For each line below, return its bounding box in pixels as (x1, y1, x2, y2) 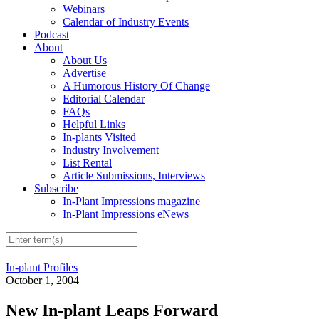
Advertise (63, 67, 106, 80)
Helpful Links (63, 118, 125, 131)
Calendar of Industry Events (63, 16, 189, 28)
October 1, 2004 (6, 274, 79, 287)
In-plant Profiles (6, 261, 78, 274)
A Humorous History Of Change (63, 80, 210, 93)
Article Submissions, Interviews (63, 169, 205, 182)
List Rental (63, 157, 112, 169)
